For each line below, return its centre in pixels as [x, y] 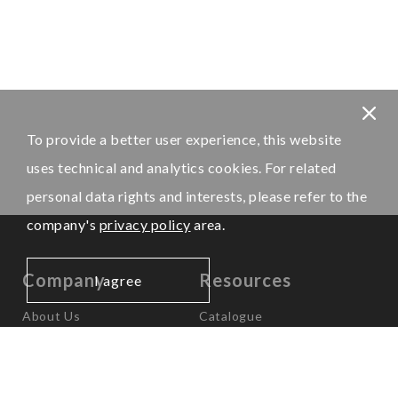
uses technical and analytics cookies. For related [182, 167]
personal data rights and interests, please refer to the [197, 196]
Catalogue [231, 316]
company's [63, 224]
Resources [245, 280]
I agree [118, 280]
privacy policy [145, 224]
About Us [52, 316]
